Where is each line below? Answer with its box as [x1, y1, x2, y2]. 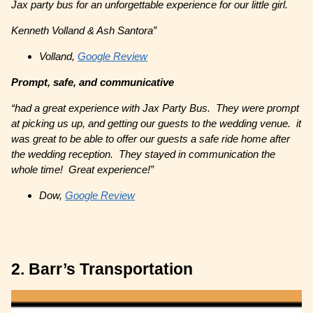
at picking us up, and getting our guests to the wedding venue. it [11, 117, 302, 130]
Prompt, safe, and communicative [11, 76, 175, 89]
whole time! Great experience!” [11, 163, 154, 176]
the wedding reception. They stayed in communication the [11, 148, 276, 161]
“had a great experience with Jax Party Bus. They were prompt [11, 102, 300, 115]
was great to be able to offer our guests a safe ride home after [11, 133, 291, 145]
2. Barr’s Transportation [11, 260, 194, 278]
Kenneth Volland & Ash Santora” [11, 24, 157, 37]
